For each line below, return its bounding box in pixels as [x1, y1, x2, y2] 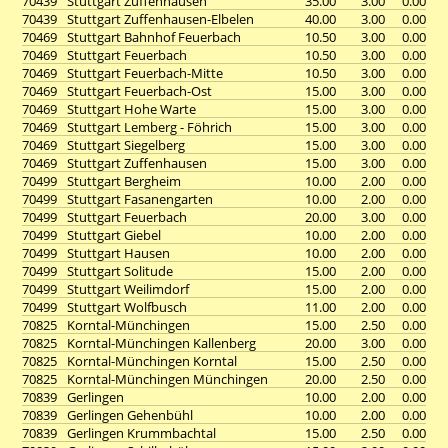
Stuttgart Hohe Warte [67, 100, 196, 118]
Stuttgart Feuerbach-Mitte [67, 64, 223, 82]
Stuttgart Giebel [67, 226, 161, 244]
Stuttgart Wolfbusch [67, 298, 187, 316]
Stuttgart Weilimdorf [67, 280, 189, 298]
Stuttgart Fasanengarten [67, 190, 213, 208]
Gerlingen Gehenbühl [67, 406, 193, 424]
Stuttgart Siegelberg [67, 136, 185, 154]
